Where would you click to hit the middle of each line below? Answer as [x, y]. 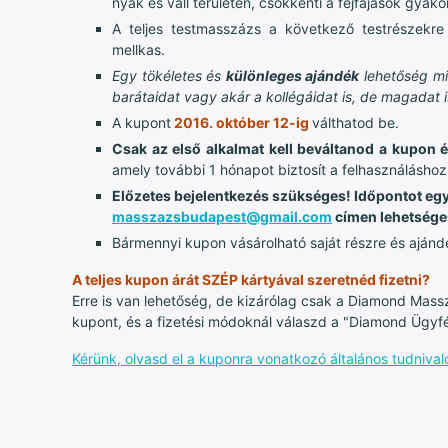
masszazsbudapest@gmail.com [222, 216]
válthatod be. [355, 122]
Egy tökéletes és [169, 75]
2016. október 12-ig [241, 122]
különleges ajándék [292, 75]
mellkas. [138, 49]
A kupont [141, 122]
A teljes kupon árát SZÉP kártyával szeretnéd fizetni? [251, 279]
